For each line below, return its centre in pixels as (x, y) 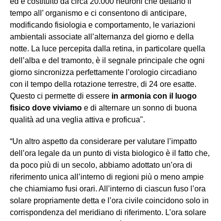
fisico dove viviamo (47, 108)
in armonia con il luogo (154, 96)
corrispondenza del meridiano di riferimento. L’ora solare (108, 213)
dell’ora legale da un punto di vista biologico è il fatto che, (110, 153)
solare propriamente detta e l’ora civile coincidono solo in (109, 201)
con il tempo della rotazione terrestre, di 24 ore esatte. (103, 84)
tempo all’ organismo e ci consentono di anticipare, (98, 13)
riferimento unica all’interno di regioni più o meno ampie (107, 177)
